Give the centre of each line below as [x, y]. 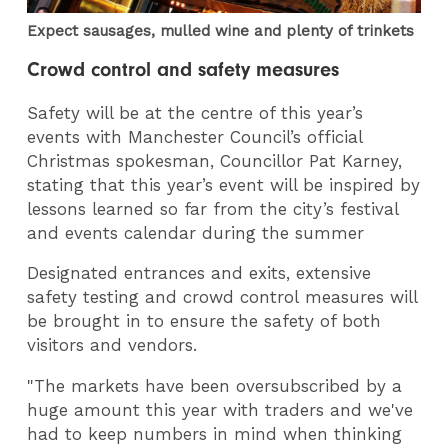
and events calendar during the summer [196, 232]
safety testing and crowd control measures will [222, 297]
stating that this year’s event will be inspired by [224, 184]
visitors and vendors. [112, 345]
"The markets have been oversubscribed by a [215, 386]
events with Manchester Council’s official [195, 136]
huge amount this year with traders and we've [220, 410]
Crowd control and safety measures [183, 69]
